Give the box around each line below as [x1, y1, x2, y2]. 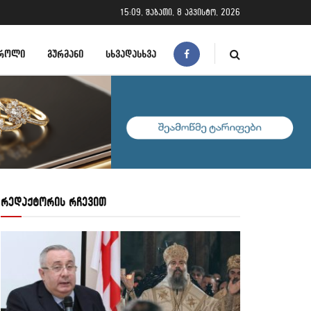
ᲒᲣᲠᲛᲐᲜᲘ [47, 47, 83, 60]
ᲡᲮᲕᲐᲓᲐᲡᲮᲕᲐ [106, 47, 156, 60]
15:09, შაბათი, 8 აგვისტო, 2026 [119, 7, 240, 17]
